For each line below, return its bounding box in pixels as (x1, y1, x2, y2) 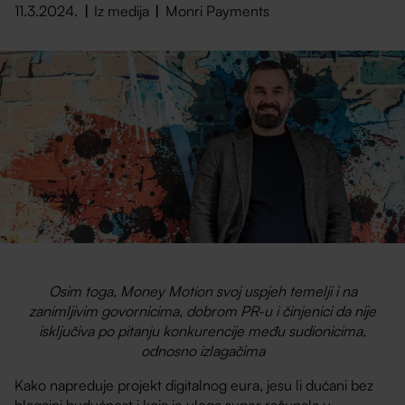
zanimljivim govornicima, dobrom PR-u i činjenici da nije (29, 301, 376, 320)
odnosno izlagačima (140, 341, 265, 360)
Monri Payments (165, 2, 269, 21)
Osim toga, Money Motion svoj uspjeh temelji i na (48, 281, 357, 300)
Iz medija (94, 2, 149, 21)
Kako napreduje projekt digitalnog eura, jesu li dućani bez (14, 375, 374, 394)
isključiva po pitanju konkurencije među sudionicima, (39, 321, 366, 340)
